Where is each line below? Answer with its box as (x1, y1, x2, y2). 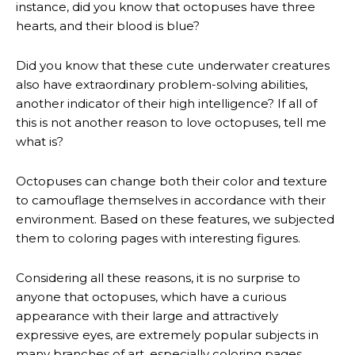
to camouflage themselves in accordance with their (16, 192, 326, 208)
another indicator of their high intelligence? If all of (16, 95, 317, 111)
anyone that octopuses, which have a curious (16, 288, 286, 304)
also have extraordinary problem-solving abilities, (16, 76, 307, 92)
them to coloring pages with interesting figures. (16, 230, 300, 246)
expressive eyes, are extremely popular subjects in (16, 326, 319, 342)
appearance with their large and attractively (16, 307, 278, 323)
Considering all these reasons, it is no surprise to (16, 269, 300, 285)
